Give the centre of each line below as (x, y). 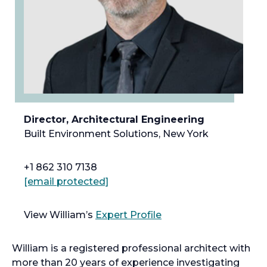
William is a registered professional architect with (131, 248)
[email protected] (66, 181)
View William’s (60, 215)
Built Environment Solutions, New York (116, 134)
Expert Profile (128, 215)
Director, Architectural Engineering (114, 119)
